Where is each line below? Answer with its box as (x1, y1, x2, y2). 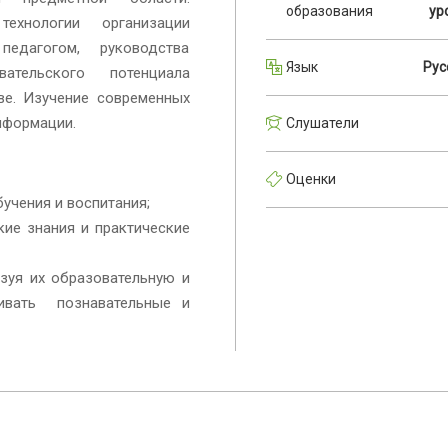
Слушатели (285, 115, 359, 132)
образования (285, 3, 373, 20)
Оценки (285, 171, 336, 188)
